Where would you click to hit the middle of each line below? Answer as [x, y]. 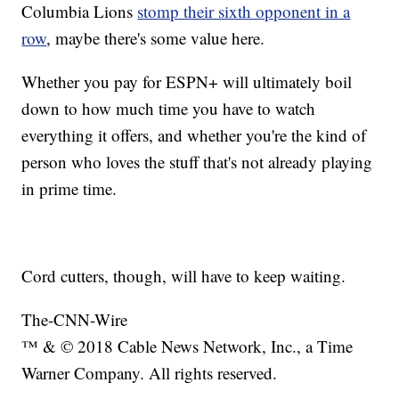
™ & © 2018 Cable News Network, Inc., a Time [187, 346]
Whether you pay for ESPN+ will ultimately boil [187, 81]
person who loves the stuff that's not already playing [197, 161]
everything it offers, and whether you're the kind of [194, 134]
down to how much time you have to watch [169, 108]
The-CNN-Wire [75, 319]
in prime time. [69, 188]
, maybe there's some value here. [156, 37]
